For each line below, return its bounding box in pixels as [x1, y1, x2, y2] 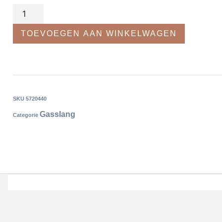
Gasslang [40, 110, 75, 119]
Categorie [13, 112, 38, 118]
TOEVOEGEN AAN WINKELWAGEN [21, 29, 177, 38]
